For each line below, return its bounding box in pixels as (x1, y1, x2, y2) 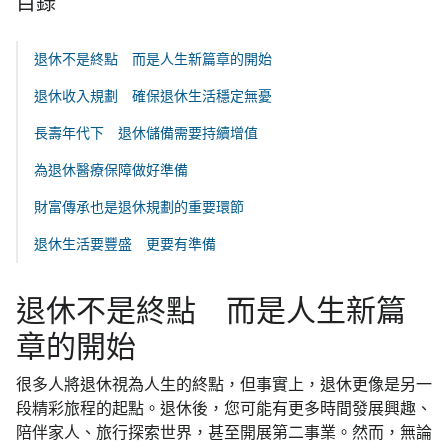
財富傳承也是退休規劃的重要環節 (34, 199, 244, 215)
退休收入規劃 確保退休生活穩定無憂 (34, 88, 272, 104)
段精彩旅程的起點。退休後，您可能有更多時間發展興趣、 (16, 400, 432, 417)
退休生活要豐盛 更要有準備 (34, 236, 216, 252)
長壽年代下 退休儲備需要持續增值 (34, 125, 258, 141)
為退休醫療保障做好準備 (34, 162, 188, 178)
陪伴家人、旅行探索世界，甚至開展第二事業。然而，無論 (16, 424, 432, 441)
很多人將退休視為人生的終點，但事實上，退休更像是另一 (16, 376, 432, 393)
